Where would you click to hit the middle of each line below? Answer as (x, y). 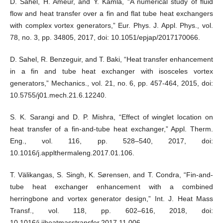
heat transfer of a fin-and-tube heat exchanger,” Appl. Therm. (111, 129)
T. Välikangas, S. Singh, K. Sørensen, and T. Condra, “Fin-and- (111, 175)
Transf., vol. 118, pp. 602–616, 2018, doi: (111, 211)
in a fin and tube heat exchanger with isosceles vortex (111, 71)
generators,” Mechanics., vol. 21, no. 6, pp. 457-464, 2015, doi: (111, 83)
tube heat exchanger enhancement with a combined (111, 187)
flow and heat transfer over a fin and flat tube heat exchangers (111, 14)
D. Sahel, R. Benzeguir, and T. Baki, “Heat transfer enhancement (111, 59)
